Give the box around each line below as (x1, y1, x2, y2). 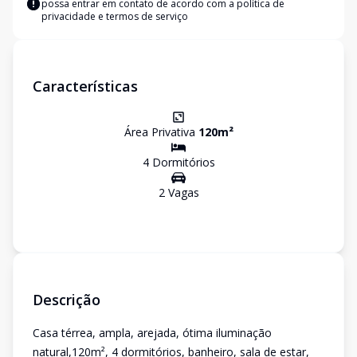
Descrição (33, 290, 100, 309)
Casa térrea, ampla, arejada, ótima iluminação (33, 325, 272, 340)
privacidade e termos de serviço (41, 10, 188, 23)
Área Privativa (124, 124, 198, 139)
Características (33, 76, 138, 96)
